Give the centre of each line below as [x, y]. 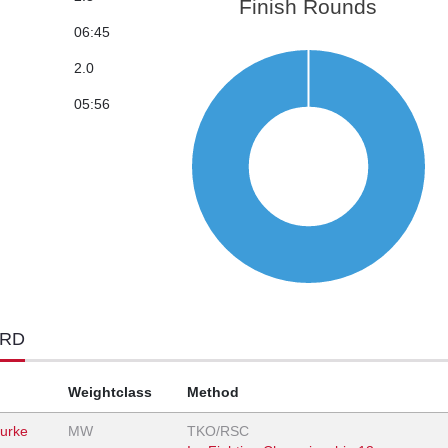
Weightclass [110, 392]
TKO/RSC [218, 431]
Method [213, 392]
